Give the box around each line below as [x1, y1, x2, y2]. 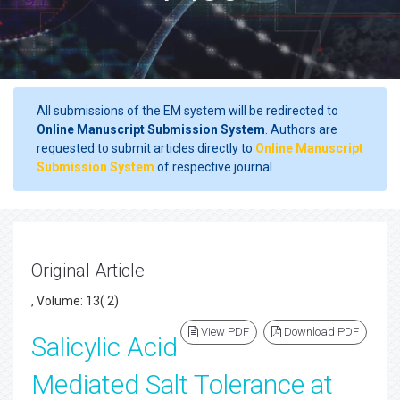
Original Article [31, 260, 145, 281]
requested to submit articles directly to [37, 141, 255, 155]
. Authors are [265, 122, 337, 137]
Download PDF [281, 325, 359, 338]
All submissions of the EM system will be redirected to [37, 104, 338, 118]
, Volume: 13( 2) [31, 294, 119, 308]
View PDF [198, 325, 249, 338]
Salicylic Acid [31, 331, 178, 362]
